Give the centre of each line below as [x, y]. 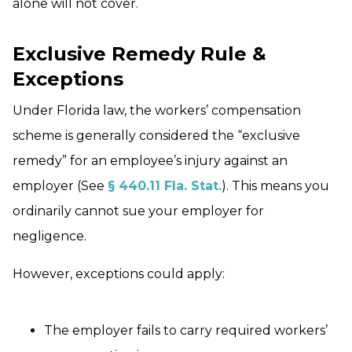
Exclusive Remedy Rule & [139, 54]
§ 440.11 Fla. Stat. [165, 186]
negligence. [49, 236]
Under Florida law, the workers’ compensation [157, 111]
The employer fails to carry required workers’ [186, 331]
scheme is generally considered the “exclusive [156, 136]
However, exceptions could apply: [119, 274]
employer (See [60, 186]
